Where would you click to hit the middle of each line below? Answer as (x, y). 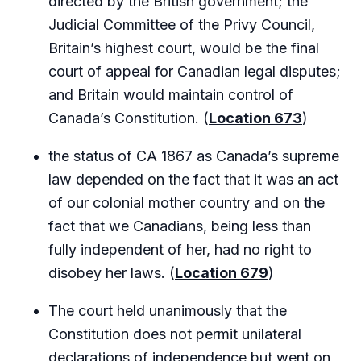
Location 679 (222, 273)
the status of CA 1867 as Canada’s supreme (194, 156)
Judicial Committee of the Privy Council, (182, 25)
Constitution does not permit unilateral (175, 334)
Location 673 (255, 118)
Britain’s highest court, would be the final (184, 48)
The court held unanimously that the (168, 311)
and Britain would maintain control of (171, 95)
